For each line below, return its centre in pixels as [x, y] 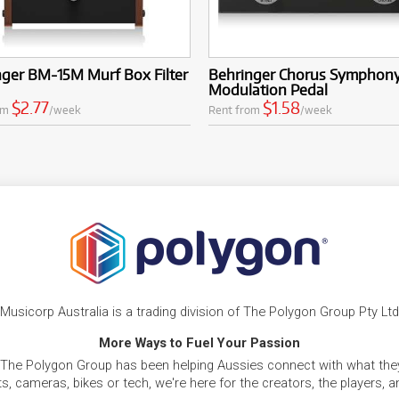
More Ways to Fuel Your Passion [199, 343]
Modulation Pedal [268, 90]
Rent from [236, 110]
